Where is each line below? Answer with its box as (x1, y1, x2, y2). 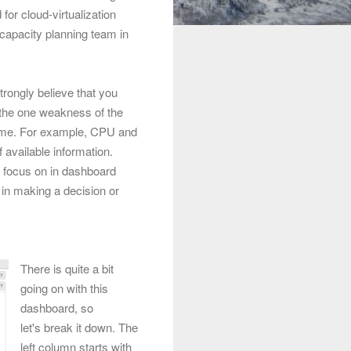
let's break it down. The (20, 318, 138, 335)
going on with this (20, 279, 108, 296)
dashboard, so (20, 299, 93, 316)
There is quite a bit (20, 259, 114, 277)
